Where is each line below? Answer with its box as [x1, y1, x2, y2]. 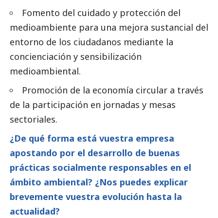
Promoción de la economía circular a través [22, 84, 203, 96]
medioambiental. [10, 65, 81, 77]
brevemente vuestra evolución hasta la [10, 191, 182, 203]
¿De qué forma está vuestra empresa [10, 132, 174, 145]
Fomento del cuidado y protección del [22, 7, 181, 19]
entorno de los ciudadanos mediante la [10, 36, 173, 48]
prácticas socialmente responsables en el [10, 162, 191, 174]
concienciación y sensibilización [10, 51, 142, 63]
